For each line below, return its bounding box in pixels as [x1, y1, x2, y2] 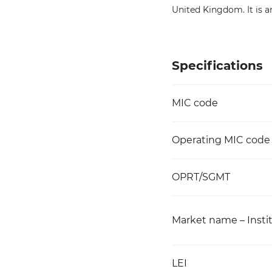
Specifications [172, 58, 263, 73]
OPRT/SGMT [172, 171, 230, 183]
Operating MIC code [172, 134, 270, 146]
